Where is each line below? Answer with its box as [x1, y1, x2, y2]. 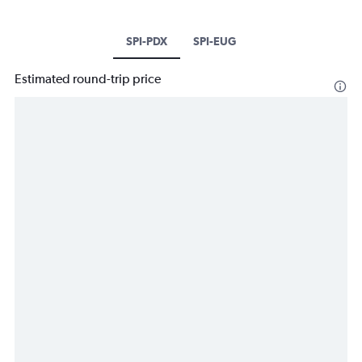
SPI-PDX [126, 35, 167, 48]
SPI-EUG [193, 35, 236, 48]
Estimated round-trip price [15, 71, 161, 87]
